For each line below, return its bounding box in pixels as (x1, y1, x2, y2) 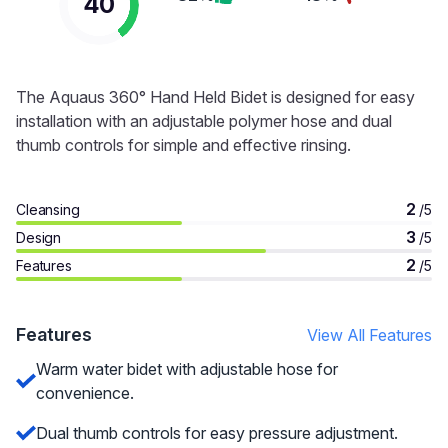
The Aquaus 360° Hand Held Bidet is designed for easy (16, 87, 415, 107)
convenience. (36, 383, 134, 403)
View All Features (307, 325, 432, 345)
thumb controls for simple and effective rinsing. (16, 135, 351, 155)
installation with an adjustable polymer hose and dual (16, 111, 392, 131)
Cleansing (16, 200, 80, 218)
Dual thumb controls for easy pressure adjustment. (36, 423, 398, 443)
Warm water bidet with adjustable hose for (36, 359, 338, 379)
